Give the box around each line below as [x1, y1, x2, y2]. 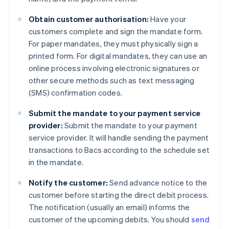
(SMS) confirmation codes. [29, 87, 122, 98]
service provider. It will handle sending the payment [29, 132, 209, 143]
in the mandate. [29, 157, 83, 168]
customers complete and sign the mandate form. [29, 26, 203, 37]
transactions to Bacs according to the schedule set [29, 145, 210, 155]
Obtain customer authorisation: [29, 14, 149, 25]
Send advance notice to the [108, 177, 208, 188]
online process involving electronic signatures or [29, 63, 199, 74]
